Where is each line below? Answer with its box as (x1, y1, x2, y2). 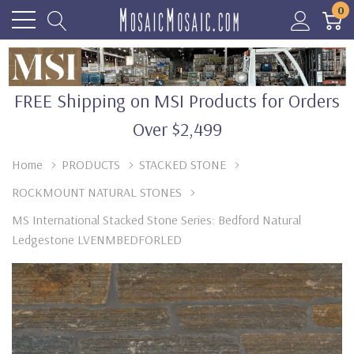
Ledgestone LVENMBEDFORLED (12, 231, 182, 247)
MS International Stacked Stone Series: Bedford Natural (12, 211, 301, 228)
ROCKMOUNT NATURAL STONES (12, 183, 182, 200)
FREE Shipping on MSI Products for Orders (14, 88, 340, 112)
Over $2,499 (132, 116, 222, 141)
